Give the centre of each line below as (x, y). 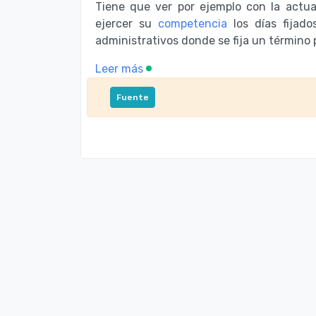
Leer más (121, 68)
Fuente (133, 97)
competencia (193, 23)
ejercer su (127, 23)
